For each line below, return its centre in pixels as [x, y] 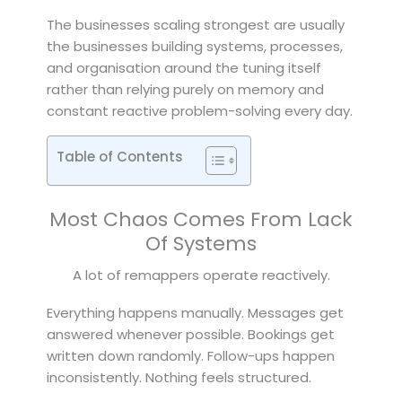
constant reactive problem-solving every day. [200, 110]
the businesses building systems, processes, [195, 46]
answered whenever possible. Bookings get [191, 334]
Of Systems [201, 243]
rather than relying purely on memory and [185, 89]
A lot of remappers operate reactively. [201, 275]
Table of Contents [120, 156]
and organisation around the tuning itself [184, 67]
